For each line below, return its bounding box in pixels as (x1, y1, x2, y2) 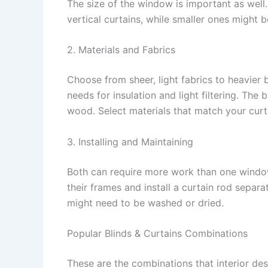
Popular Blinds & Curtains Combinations (67, 227, 248, 240)
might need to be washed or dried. (67, 196, 224, 209)
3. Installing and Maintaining (67, 135, 193, 148)
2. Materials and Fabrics (67, 44, 175, 56)
